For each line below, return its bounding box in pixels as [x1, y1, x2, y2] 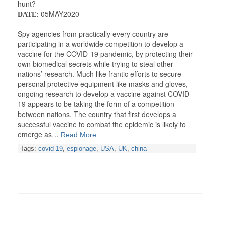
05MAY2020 [39, 9, 79, 19]
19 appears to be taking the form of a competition [18, 99, 174, 109]
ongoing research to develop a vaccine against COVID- [18, 89, 192, 99]
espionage [67, 145, 96, 153]
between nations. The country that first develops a [18, 109, 176, 120]
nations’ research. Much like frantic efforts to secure [18, 69, 181, 79]
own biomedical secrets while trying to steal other [18, 59, 173, 69]
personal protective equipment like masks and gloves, [18, 79, 188, 89]
